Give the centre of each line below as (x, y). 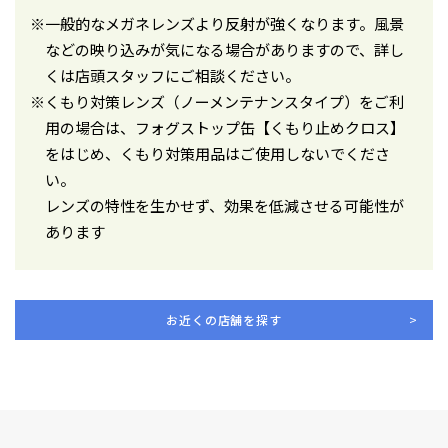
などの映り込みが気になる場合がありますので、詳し (224, 49)
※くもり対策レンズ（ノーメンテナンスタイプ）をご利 (217, 101)
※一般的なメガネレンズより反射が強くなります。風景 (217, 23)
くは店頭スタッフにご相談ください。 (172, 75)
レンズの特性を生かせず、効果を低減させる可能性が (224, 205)
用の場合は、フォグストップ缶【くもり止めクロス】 (225, 127)
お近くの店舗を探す (224, 319)
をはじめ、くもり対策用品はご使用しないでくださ (217, 153)
